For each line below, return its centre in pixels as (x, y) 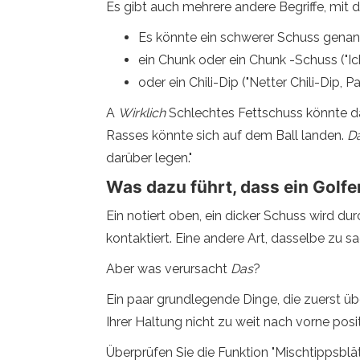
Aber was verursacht (168, 269)
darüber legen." (149, 158)
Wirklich (142, 113)
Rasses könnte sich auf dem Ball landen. (227, 135)
